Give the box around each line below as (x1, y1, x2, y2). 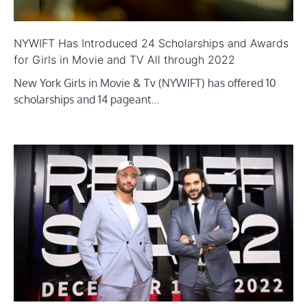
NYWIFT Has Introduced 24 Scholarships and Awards (14, 36, 288, 50)
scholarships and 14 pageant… (14, 92, 160, 106)
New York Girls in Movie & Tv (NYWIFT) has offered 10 (14, 75, 276, 90)
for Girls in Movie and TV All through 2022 (14, 52, 235, 66)
